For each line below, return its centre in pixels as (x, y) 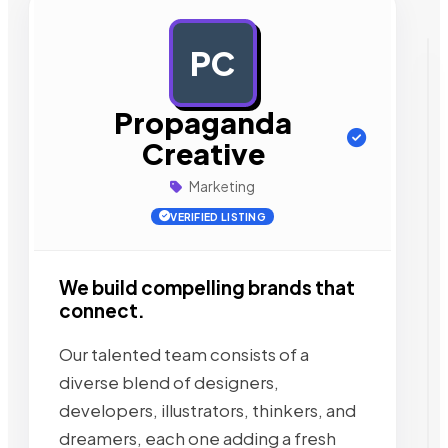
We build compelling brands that (207, 287)
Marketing (221, 186)
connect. (102, 310)
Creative (203, 153)
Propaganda (203, 122)
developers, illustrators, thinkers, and (207, 410)
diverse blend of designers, (169, 382)
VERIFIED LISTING (218, 216)
